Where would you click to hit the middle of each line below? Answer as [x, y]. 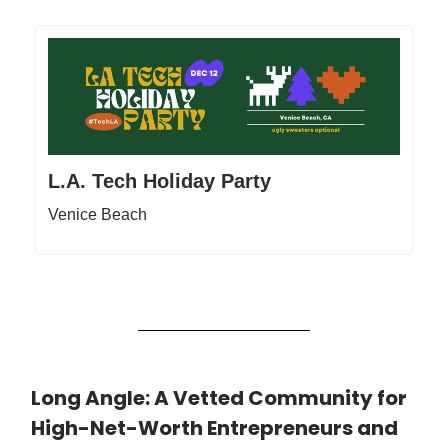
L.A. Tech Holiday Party [159, 181]
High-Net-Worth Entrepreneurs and [214, 428]
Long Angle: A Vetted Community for [219, 398]
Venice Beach [97, 215]
